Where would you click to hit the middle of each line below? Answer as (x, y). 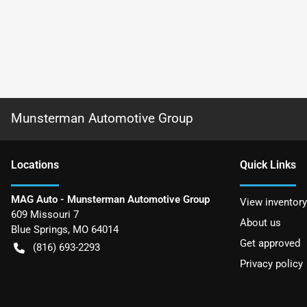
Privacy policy (271, 263)
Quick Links (268, 164)
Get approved (270, 243)
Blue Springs (39, 229)
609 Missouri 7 (45, 214)
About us (260, 222)
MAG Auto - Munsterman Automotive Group (110, 199)
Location (32, 164)
